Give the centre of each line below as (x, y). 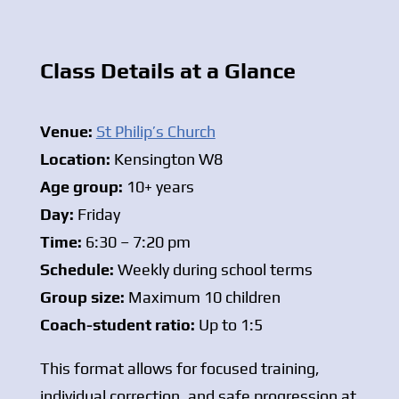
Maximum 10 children (202, 297)
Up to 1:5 (228, 325)
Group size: (82, 297)
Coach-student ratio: (117, 325)
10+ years (158, 187)
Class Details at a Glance (167, 71)
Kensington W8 (166, 159)
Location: (75, 159)
